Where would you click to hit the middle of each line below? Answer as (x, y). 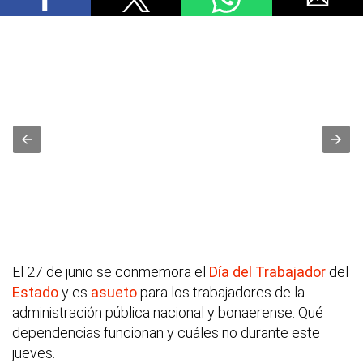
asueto (114, 293)
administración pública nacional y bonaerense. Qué (168, 313)
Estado (35, 293)
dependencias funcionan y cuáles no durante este (166, 333)
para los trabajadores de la (221, 293)
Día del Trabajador (267, 272)
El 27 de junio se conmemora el (111, 272)
